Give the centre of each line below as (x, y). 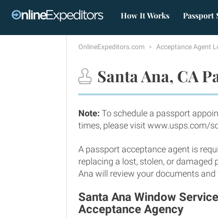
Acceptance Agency (131, 209)
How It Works (145, 15)
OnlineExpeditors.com (112, 47)
